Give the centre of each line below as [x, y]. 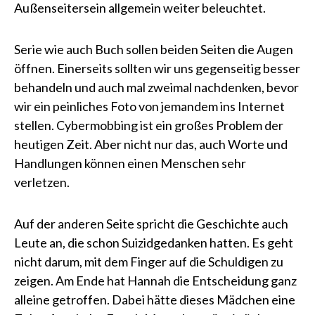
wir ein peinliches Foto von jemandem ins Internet [149, 106]
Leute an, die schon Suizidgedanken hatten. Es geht [154, 243]
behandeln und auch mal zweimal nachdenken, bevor [156, 87]
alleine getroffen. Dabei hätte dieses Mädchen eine [155, 300]
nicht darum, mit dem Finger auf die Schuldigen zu [149, 262]
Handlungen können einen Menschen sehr [130, 163]
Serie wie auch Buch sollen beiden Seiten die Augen [154, 49]
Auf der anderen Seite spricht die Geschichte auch [151, 224]
